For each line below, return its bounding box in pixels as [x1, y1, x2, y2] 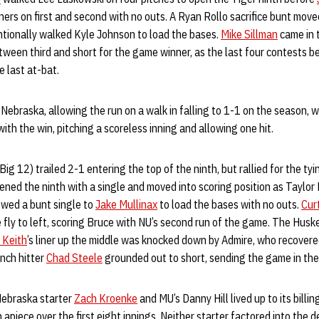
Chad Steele [46, 251, 103, 265]
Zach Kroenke [74, 291, 137, 305]
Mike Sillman [221, 27, 278, 41]
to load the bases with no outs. [157, 197, 301, 211]
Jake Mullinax [95, 197, 157, 211]
